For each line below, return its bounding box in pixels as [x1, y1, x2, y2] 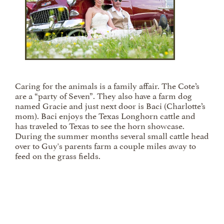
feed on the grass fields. [15, 148, 100, 161]
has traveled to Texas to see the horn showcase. [15, 118, 184, 131]
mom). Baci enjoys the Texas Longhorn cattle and [15, 108, 195, 121]
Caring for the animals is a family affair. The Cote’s [15, 78, 199, 91]
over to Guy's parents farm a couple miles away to [15, 138, 196, 151]
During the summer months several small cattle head [15, 128, 209, 141]
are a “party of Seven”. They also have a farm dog [15, 88, 192, 101]
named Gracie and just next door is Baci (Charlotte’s [15, 98, 205, 111]
